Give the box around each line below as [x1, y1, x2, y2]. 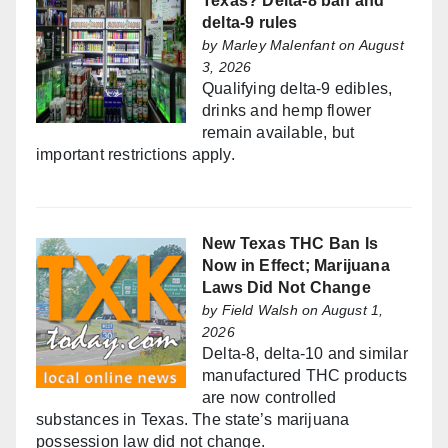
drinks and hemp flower [202, 102, 372, 120]
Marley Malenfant [221, 37, 335, 54]
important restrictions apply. [36, 146, 235, 164]
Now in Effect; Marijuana [202, 257, 390, 275]
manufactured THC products [202, 367, 407, 385]
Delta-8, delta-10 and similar [202, 345, 408, 363]
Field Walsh [221, 302, 298, 319]
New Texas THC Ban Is [202, 235, 378, 253]
